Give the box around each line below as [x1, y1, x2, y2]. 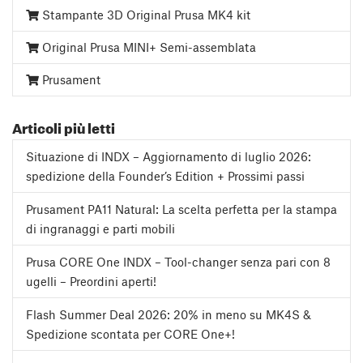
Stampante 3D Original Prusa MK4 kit [39, 7, 250, 23]
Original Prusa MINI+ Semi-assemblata [39, 40, 256, 55]
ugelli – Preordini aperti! [26, 274, 156, 289]
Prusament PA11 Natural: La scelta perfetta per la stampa [26, 202, 337, 217]
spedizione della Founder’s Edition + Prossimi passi [26, 169, 305, 184]
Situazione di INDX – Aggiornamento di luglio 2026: [26, 149, 311, 164]
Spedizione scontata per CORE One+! [26, 327, 235, 342]
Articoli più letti [12, 115, 115, 138]
